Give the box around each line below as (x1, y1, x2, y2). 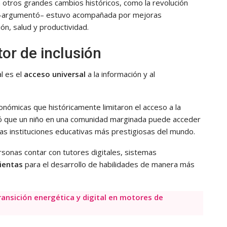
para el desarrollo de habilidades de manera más (23, 159, 195, 169)
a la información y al (86, 68, 155, 79)
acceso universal (24, 68, 86, 79)
